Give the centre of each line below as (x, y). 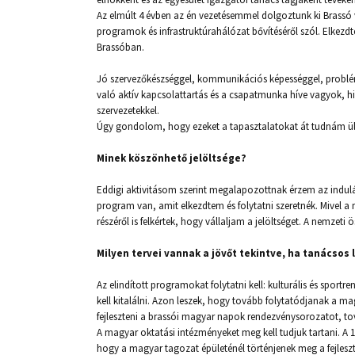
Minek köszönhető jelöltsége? (172, 158)
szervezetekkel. (128, 111)
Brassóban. (120, 47)
